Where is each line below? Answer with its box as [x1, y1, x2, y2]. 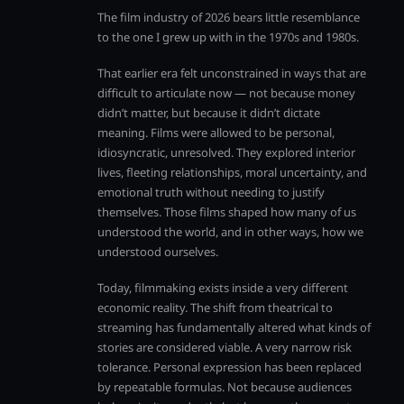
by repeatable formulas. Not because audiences [97, 379, 352, 395]
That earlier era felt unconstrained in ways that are [97, 65, 366, 81]
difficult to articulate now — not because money [97, 85, 355, 101]
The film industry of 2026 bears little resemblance [97, 9, 360, 25]
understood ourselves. [97, 243, 218, 260]
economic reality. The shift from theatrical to [97, 299, 333, 316]
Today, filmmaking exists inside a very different [97, 280, 348, 296]
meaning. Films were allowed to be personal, [97, 124, 335, 141]
